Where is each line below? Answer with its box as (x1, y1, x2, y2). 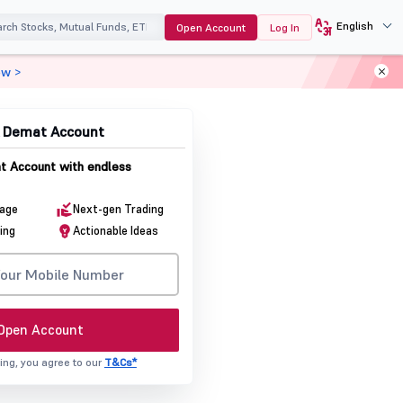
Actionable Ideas (72, 223, 158, 238)
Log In (269, 21, 300, 34)
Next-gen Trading (72, 201, 164, 217)
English (336, 18, 373, 32)
